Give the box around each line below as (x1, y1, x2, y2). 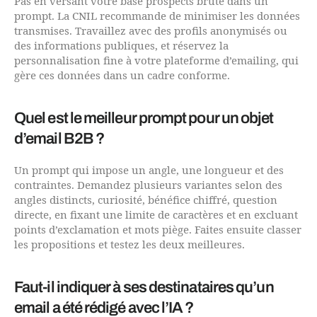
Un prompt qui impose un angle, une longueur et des (14, 163, 284, 178)
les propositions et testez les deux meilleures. (14, 238, 245, 252)
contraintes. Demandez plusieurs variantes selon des (14, 178, 282, 192)
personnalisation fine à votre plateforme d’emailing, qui (14, 54, 299, 68)
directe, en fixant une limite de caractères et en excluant (14, 208, 298, 222)
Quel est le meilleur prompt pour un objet (14, 109, 274, 127)
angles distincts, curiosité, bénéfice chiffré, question (14, 193, 277, 207)
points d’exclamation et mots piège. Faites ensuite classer (14, 223, 301, 237)
